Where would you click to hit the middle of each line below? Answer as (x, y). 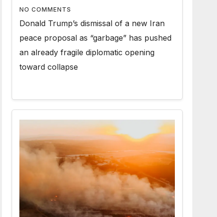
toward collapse (49, 67)
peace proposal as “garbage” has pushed (96, 38)
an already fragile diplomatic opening (87, 52)
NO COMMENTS (46, 9)
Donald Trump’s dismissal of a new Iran (92, 23)
